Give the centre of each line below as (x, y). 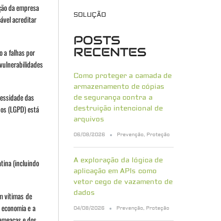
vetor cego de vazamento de (123, 182)
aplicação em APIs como (115, 171)
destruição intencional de (118, 109)
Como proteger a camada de (122, 76)
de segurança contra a (113, 98)
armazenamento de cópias (119, 87)
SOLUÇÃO (90, 15)
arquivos (89, 120)
